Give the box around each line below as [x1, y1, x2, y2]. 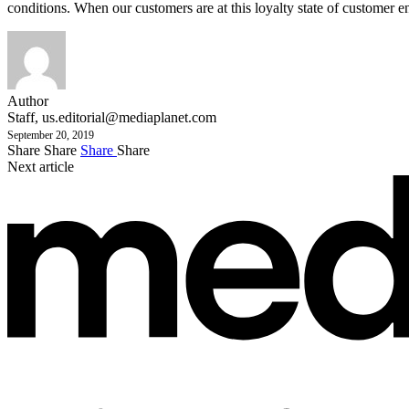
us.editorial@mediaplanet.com [42, 109, 216, 125]
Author [7, 92, 48, 109]
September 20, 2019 [7, 128, 94, 142]
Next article [7, 158, 74, 174]
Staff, [7, 109, 42, 125]
